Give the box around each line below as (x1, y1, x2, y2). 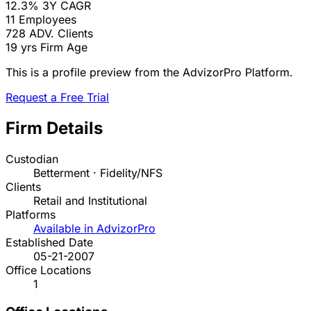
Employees (19, 12, 76, 27)
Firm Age (40, 40, 87, 55)
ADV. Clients (29, 26, 93, 41)
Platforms (6, 208, 56, 222)
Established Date (6, 235, 93, 250)
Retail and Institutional (33, 194, 147, 208)
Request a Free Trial (6, 90, 109, 105)
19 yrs (6, 40, 37, 55)
